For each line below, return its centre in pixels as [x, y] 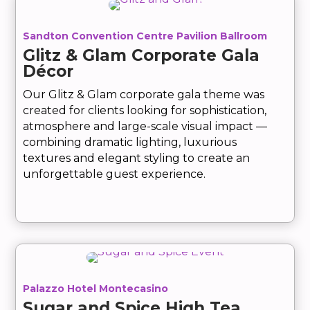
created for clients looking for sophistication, [145, 111]
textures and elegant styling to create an [137, 158]
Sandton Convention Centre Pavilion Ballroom [145, 36]
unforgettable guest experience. [115, 174]
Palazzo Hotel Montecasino [96, 289]
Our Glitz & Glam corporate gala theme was [144, 95]
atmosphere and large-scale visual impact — [145, 127]
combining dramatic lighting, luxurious [130, 143]
